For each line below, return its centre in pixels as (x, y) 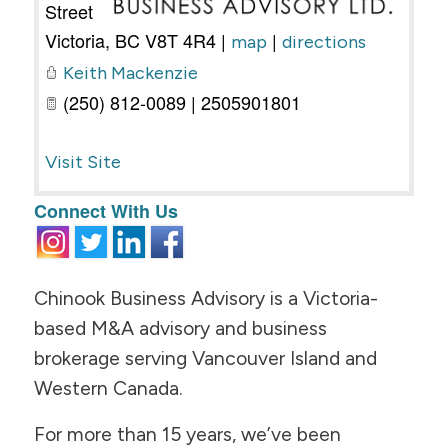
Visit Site (82, 162)
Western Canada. (108, 388)
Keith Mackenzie (130, 73)
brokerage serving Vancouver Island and (205, 358)
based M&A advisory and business (180, 328)
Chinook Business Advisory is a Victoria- (205, 298)
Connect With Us (105, 211)
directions (323, 42)
